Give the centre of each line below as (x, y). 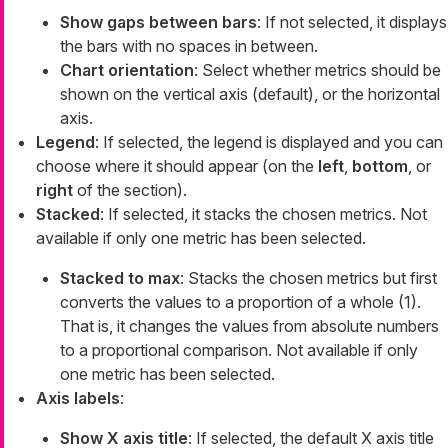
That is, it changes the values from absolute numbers (249, 325)
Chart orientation (127, 69)
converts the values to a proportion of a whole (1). (240, 301)
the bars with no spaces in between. (189, 45)
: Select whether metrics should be (317, 69)
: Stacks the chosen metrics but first (308, 277)
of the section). (130, 189)
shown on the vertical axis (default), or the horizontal (250, 93)
